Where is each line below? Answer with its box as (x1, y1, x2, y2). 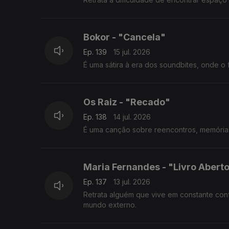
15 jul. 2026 (113, 48, 150, 57)
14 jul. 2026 (113, 112, 151, 122)
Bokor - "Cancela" (83, 32, 166, 43)
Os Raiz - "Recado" (83, 97, 170, 108)
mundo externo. (83, 200, 136, 210)
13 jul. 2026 (113, 177, 150, 187)
